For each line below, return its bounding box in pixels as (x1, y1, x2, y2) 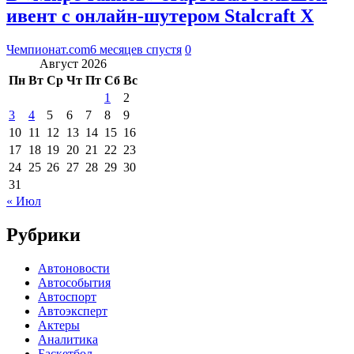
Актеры (38, 318, 80, 332)
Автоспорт (38, 289, 96, 303)
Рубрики (6, 224, 81, 245)
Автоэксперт (38, 303, 107, 318)
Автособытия (38, 275, 111, 289)
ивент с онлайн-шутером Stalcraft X (6, 5, 314, 26)
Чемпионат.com (6, 42, 90, 56)
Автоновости (38, 261, 110, 275)
